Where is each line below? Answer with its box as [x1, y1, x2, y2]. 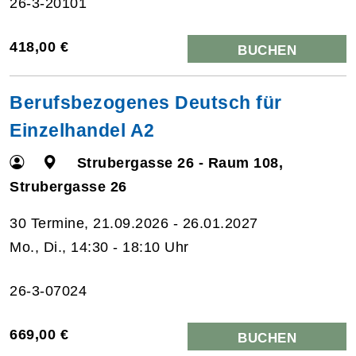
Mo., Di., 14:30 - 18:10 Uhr [10, 238, 189, 255]
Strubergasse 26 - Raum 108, [76, 154, 284, 171]
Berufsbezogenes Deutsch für [10, 91, 282, 113]
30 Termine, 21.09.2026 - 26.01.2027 [10, 215, 258, 231]
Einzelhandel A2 [10, 119, 155, 141]
